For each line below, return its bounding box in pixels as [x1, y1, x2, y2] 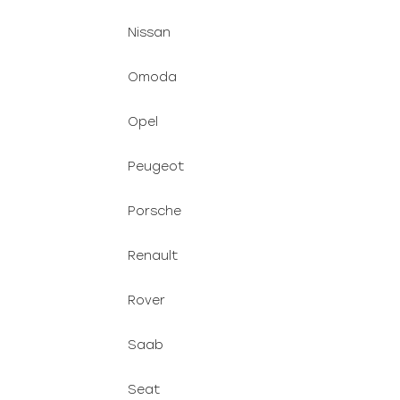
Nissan [128, 25, 171, 40]
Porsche [128, 204, 181, 219]
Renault [128, 248, 178, 263]
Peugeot [128, 159, 184, 174]
